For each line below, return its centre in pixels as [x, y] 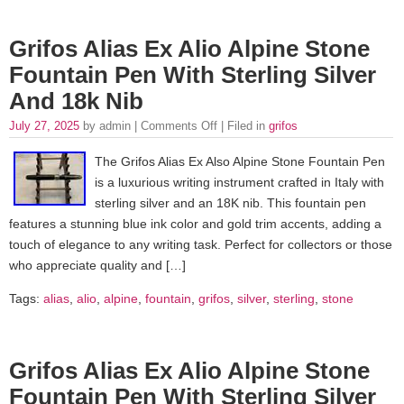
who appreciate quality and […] [97, 265]
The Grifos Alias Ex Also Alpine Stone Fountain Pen [240, 161]
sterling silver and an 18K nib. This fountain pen [230, 202]
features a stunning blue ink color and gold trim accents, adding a [195, 223]
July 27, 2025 [46, 126]
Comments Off [179, 126]
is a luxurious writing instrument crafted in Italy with [239, 182]
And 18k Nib [76, 101]
